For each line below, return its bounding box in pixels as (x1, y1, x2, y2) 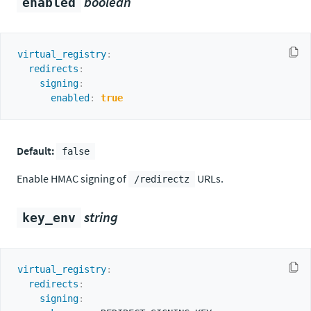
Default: (17, 144, 54, 158)
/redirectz (134, 174, 190, 185)
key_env (22, 210, 76, 225)
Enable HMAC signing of (17, 171, 128, 185)
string (84, 208, 118, 226)
